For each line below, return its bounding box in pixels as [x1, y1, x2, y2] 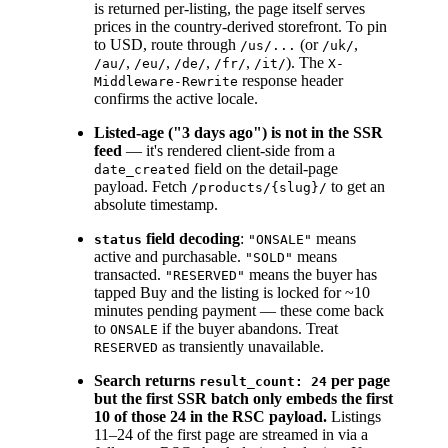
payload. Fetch [94, 178, 191, 196]
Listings [327, 408, 381, 426]
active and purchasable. [94, 248, 245, 266]
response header [238, 72, 343, 90]
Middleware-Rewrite [94, 74, 238, 90]
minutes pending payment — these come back [94, 302, 384, 320]
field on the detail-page [190, 160, 338, 178]
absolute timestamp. [94, 196, 218, 214]
